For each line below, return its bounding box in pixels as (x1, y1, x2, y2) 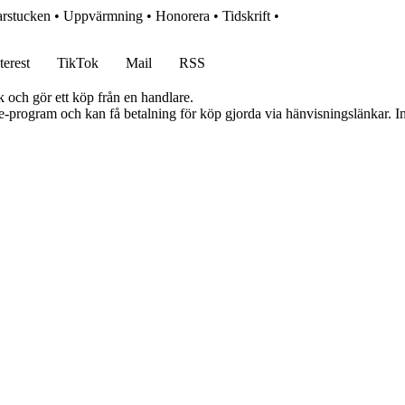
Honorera (155, 8, 210, 24)
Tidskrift (222, 8, 270, 24)
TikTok (57, 55, 99, 71)
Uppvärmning (63, 8, 143, 24)
